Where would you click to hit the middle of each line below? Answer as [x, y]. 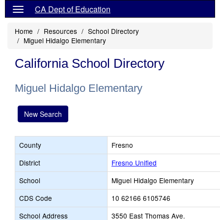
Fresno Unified [134, 163]
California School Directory [90, 63]
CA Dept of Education [73, 9]
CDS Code [36, 198]
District [30, 163]
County [30, 145]
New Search [43, 114]
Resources [60, 31]
